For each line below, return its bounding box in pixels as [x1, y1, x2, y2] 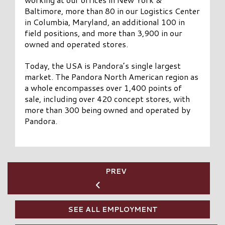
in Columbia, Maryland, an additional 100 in [25, 16, 185, 28]
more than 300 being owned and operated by [25, 103, 191, 116]
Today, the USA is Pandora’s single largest [25, 59, 181, 71]
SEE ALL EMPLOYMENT [67, 204, 158, 214]
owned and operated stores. [25, 38, 129, 50]
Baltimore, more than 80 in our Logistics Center [25, 5, 200, 17]
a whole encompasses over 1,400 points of [25, 81, 182, 93]
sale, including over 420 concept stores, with [25, 92, 190, 104]
